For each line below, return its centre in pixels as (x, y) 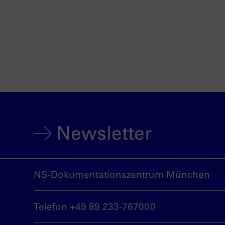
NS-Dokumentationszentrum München (122, 175)
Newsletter (104, 133)
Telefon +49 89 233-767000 (95, 207)
